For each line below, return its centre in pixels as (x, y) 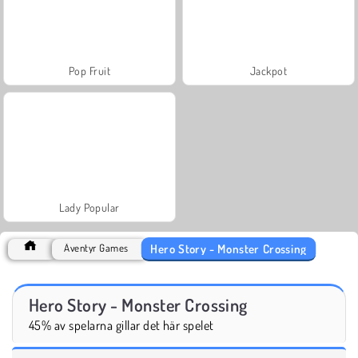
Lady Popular (89, 207)
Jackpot (268, 70)
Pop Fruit (89, 70)
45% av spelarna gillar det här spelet (121, 325)
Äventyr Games (96, 247)
